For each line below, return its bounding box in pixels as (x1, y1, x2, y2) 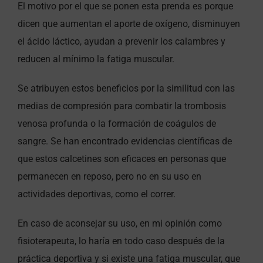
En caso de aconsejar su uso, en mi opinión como (18, 217, 222, 229)
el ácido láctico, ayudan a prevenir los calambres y (18, 35, 225, 47)
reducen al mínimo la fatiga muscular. (18, 53, 174, 65)
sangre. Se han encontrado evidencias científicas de (18, 135, 232, 147)
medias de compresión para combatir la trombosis (18, 100, 226, 112)
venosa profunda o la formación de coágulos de (18, 117, 216, 129)
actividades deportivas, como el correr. (18, 188, 176, 200)
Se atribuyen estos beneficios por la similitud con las (18, 82, 235, 94)
